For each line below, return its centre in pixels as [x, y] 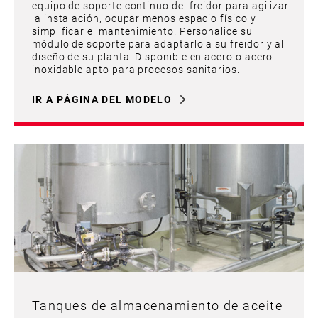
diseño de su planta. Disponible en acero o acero [153, 56]
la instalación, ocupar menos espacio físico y [144, 18]
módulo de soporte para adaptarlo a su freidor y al [158, 43]
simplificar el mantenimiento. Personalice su [142, 31]
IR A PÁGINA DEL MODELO [102, 99]
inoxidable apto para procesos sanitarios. [136, 69]
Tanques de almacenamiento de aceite [158, 305]
